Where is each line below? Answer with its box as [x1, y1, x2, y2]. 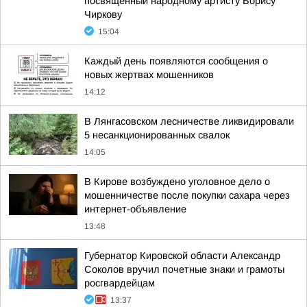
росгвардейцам [84, 278, 155, 288]
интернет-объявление [84, 204, 186, 214]
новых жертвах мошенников [84, 69, 214, 80]
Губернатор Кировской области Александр [84, 250, 280, 261]
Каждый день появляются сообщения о [84, 56, 268, 66]
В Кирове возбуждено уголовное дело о [84, 176, 270, 187]
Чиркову [84, 9, 122, 20]
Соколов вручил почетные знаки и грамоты [84, 264, 284, 275]
